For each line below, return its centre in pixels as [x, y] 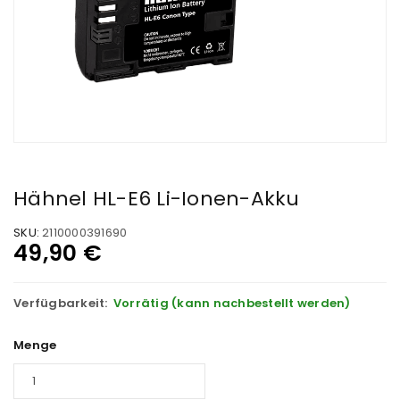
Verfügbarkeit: [61, 303]
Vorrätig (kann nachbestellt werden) [232, 303]
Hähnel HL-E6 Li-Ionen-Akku [157, 199]
